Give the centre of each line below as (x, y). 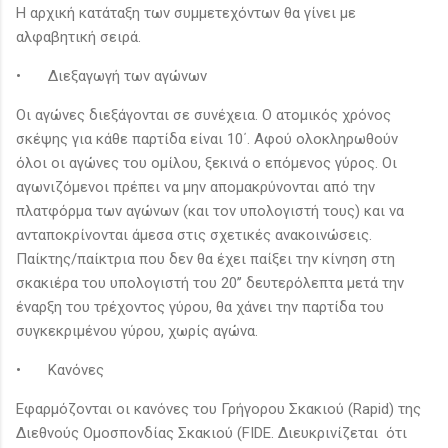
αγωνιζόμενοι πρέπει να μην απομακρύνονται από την (195, 186)
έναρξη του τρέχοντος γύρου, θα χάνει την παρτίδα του (200, 306)
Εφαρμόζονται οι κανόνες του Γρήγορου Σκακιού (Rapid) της (218, 408)
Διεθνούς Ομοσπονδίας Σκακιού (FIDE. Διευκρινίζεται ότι (213, 432)
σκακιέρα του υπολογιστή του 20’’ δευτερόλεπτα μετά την (210, 282)
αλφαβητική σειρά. (80, 36)
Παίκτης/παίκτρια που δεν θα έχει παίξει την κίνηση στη (205, 258)
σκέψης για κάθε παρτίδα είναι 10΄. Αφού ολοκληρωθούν (207, 138)
